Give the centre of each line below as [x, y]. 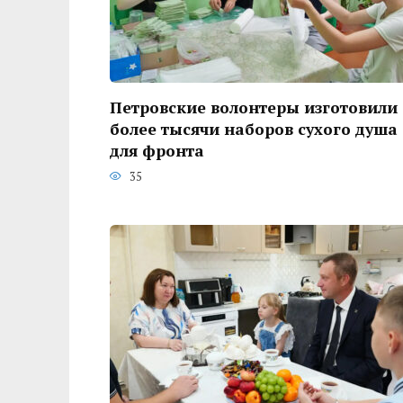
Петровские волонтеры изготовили [254, 107]
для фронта [157, 150]
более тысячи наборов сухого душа [254, 129]
